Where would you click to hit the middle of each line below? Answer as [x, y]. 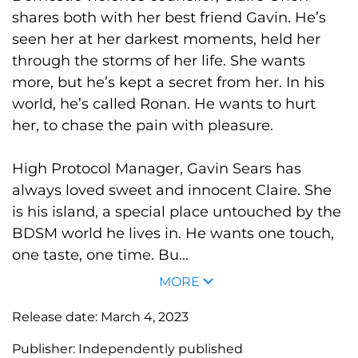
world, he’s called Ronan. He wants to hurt [164, 103]
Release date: [56, 316]
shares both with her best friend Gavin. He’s [169, 17]
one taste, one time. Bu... [100, 255]
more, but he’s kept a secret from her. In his [168, 82]
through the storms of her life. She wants [159, 60]
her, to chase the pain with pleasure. [143, 125]
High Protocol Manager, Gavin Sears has [157, 168]
